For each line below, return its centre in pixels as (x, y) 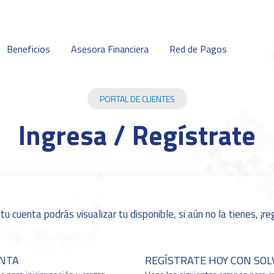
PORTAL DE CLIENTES (137, 99)
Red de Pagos (198, 49)
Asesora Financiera (109, 49)
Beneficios (28, 49)
